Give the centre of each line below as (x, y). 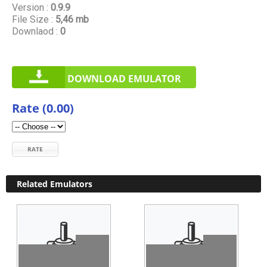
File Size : (32, 19)
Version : (30, 7)
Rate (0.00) (43, 108)
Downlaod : (35, 31)
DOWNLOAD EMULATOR (124, 79)
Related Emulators (55, 184)
